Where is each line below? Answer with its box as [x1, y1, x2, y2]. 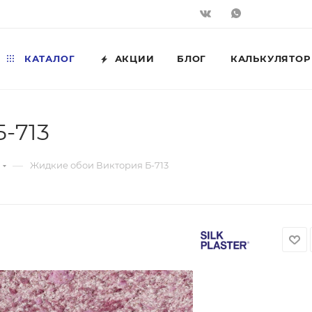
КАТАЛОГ [21, 53, 75, 64]
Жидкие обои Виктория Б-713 [30, 159, 169, 171]
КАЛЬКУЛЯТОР [230, 53, 311, 64]
